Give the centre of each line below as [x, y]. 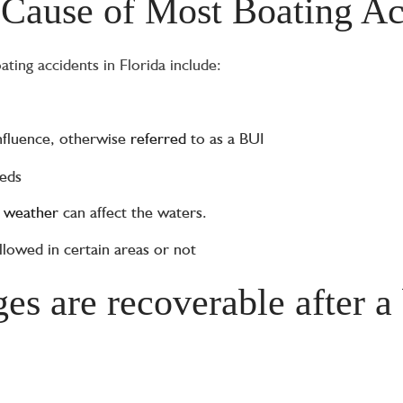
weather [31, 211]
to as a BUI [225, 139]
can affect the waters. [132, 211]
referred [158, 139]
